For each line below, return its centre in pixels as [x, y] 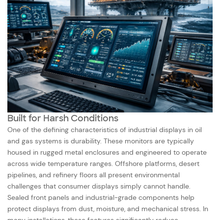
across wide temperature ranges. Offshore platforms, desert [103, 163]
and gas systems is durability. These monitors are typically [101, 141]
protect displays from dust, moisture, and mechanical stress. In [108, 208]
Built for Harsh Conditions [63, 118]
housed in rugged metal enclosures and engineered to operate [107, 152]
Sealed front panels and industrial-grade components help [101, 197]
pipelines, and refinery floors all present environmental [94, 175]
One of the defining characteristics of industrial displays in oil [105, 129]
